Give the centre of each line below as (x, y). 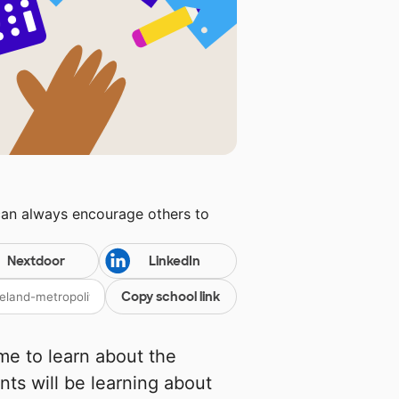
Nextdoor (36, 261)
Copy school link (171, 297)
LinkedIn (174, 261)
